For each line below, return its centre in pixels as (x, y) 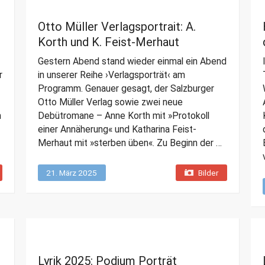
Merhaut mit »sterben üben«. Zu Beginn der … (130, 143)
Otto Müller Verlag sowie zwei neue (110, 102)
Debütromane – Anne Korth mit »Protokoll (123, 116)
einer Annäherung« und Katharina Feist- (117, 130)
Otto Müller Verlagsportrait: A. (117, 27)
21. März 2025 (71, 173)
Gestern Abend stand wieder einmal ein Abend (132, 62)
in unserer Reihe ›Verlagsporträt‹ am (111, 75)
